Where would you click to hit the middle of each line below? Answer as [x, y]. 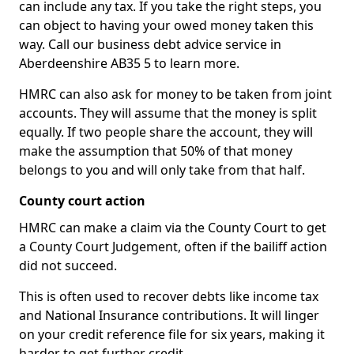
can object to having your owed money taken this [166, 25]
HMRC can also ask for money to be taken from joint [175, 94]
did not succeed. [68, 265]
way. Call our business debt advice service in [150, 44]
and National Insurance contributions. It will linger [169, 315]
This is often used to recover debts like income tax [169, 296]
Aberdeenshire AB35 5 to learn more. [129, 63]
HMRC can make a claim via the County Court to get [173, 228]
